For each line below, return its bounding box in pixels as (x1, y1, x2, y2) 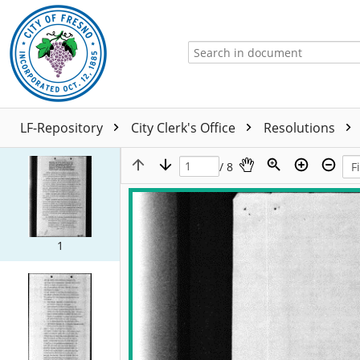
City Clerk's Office (131, 119, 239, 137)
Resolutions (264, 119, 338, 137)
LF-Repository (20, 119, 106, 137)
